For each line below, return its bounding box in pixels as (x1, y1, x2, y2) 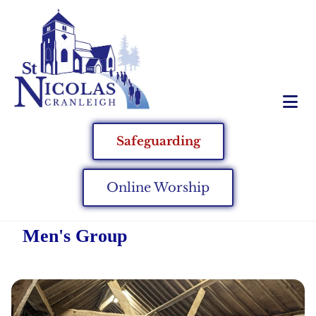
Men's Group (23, 226, 127, 247)
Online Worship (107, 180, 209, 196)
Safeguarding (116, 134, 200, 150)
